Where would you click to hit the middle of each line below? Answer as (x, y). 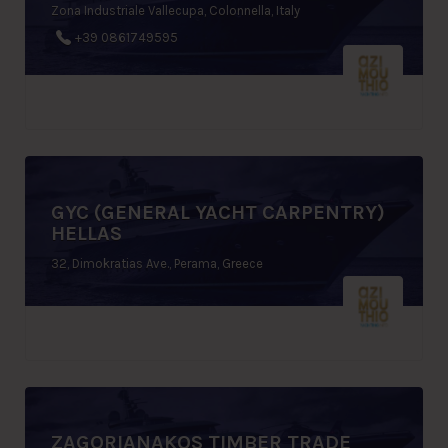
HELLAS (86, 233)
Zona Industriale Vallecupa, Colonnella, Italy (175, 10)
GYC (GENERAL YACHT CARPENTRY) (218, 212)
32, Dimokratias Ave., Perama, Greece (157, 263)
